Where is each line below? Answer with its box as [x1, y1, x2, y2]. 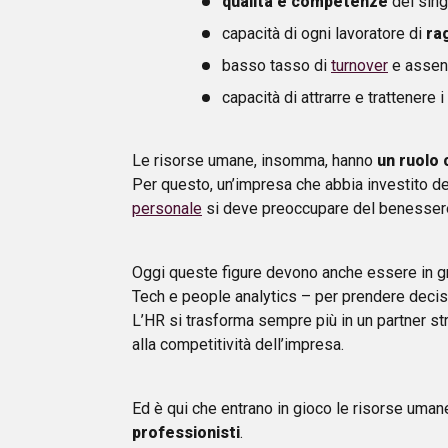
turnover [331, 55, 388, 75]
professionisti [132, 422, 240, 442]
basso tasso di [222, 55, 331, 75]
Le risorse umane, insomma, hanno [132, 150, 377, 170]
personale [132, 198, 202, 218]
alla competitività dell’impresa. [132, 334, 344, 354]
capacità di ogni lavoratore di [222, 23, 426, 43]
